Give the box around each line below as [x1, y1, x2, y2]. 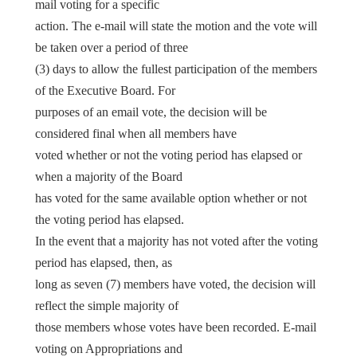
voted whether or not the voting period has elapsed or [35, 147, 302, 162]
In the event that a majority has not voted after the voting [35, 233, 318, 248]
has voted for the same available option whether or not [35, 190, 307, 205]
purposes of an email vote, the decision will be [35, 104, 267, 119]
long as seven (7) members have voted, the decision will [35, 277, 316, 291]
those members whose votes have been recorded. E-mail [35, 320, 316, 334]
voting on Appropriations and [35, 341, 182, 355]
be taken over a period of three [35, 40, 188, 54]
